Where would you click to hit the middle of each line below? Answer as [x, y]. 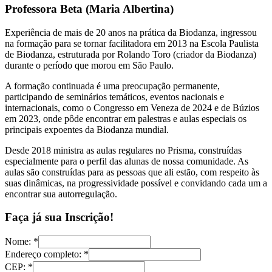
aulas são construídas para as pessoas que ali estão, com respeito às [132, 172]
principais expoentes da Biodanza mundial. [87, 129]
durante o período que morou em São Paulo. [89, 65]
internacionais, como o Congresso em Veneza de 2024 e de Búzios [132, 107]
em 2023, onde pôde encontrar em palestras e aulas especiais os [126, 118]
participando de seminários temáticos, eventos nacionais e [114, 97]
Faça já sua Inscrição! [59, 217]
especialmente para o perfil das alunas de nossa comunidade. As [127, 161]
